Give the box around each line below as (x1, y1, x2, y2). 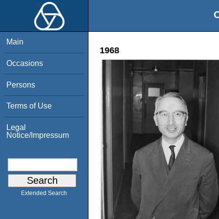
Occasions (6, 59, 44, 67)
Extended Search (21, 190, 67, 197)
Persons (6, 80, 36, 89)
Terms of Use (6, 102, 52, 110)
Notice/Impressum (6, 131, 69, 139)
